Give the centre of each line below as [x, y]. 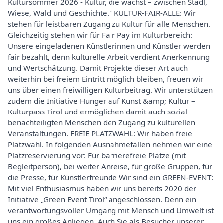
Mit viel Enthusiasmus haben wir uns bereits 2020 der [102, 188]
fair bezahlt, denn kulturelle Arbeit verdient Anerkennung [109, 57]
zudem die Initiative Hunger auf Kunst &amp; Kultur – [102, 101]
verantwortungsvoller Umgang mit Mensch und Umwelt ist [111, 210]
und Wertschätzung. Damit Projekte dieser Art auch [98, 68]
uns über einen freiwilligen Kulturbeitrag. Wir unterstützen [110, 90]
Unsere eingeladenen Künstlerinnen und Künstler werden [109, 46]
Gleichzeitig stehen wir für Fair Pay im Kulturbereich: [100, 35]
